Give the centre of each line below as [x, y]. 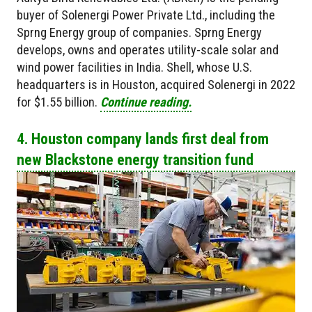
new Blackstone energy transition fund [135, 160]
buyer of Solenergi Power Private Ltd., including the [146, 15]
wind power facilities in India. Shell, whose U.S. [134, 68]
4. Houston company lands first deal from [143, 139]
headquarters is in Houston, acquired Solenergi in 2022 [156, 85]
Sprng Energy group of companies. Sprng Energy [139, 33]
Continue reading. [146, 102]
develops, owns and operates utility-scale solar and [148, 50]
